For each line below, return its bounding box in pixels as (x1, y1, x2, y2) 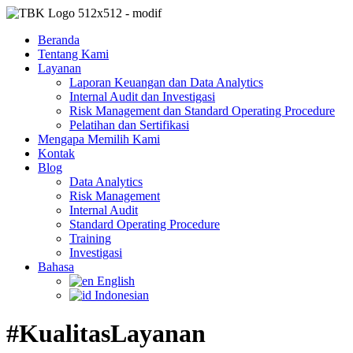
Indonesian (95, 288, 149, 302)
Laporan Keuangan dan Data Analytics (69, 76, 263, 89)
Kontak (38, 147, 75, 160)
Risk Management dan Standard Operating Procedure (69, 104, 335, 117)
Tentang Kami (38, 47, 109, 61)
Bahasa (38, 260, 74, 273)
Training (69, 232, 111, 245)
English (97, 274, 135, 288)
